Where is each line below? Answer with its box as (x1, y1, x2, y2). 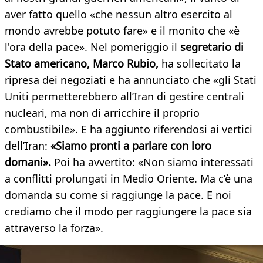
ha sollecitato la (161, 56, 241, 71)
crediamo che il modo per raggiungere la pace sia (5, 204, 252, 219)
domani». (5, 155, 54, 170)
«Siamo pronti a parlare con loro (48, 139, 211, 153)
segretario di (180, 40, 244, 55)
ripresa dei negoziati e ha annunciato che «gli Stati (5, 73, 257, 87)
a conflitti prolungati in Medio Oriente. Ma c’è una (5, 171, 252, 186)
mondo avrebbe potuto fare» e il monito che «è (5, 23, 240, 38)
